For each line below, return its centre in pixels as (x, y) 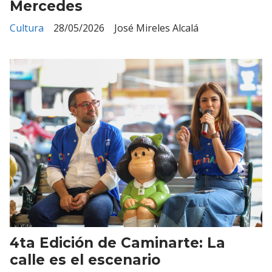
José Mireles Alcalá (156, 28)
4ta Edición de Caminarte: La (117, 243)
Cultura (27, 28)
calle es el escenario (85, 260)
